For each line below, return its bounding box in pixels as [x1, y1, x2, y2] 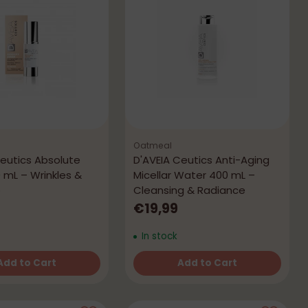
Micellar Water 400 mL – [133, 168, 256, 183]
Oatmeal [133, 140, 173, 152]
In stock [138, 230, 177, 243]
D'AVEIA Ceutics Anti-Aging [133, 153, 270, 168]
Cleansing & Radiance [133, 183, 246, 198]
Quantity [133, 267, 178, 283]
